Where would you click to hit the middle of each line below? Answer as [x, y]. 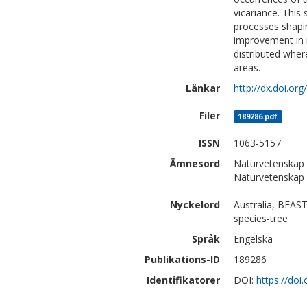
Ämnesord [195, 163]
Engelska [253, 239]
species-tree [261, 218]
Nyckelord [195, 205]
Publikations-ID [182, 259]
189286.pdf [258, 116]
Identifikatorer [183, 280]
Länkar [203, 88]
